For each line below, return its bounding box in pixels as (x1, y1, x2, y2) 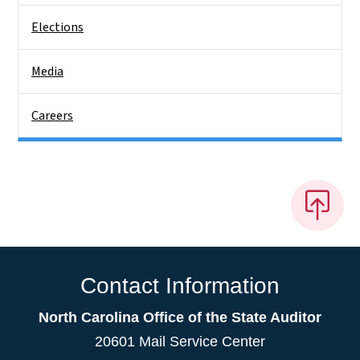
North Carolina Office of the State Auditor (39, 309, 321, 325)
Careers (31, 107, 73, 125)
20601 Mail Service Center (95, 333, 265, 350)
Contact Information (80, 272, 280, 298)
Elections (31, 18, 84, 37)
